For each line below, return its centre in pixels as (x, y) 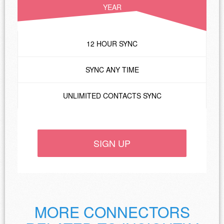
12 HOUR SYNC (112, 43)
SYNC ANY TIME (112, 69)
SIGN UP (112, 143)
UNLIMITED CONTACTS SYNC (112, 95)
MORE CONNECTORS (112, 211)
